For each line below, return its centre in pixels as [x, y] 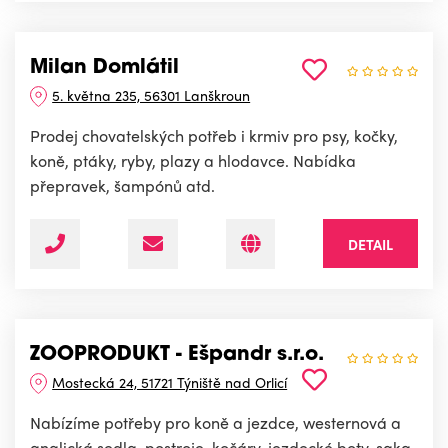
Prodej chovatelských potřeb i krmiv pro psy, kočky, [214, 136]
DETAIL [370, 244]
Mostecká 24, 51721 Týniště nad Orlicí [170, 382]
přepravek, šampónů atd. [122, 186]
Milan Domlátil [104, 68]
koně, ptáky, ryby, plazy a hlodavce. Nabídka [193, 161]
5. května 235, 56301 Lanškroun [151, 95]
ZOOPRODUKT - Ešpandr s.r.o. [177, 355]
